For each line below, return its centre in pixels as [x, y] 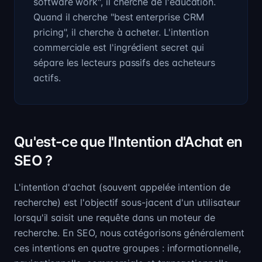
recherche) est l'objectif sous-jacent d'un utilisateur [127, 202]
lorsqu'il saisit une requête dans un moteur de [115, 218]
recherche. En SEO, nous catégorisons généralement [129, 233]
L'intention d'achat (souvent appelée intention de [122, 187]
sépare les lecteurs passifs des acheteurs [125, 63]
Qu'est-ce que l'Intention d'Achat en [128, 142]
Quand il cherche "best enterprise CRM [119, 17]
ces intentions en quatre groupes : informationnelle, [127, 248]
